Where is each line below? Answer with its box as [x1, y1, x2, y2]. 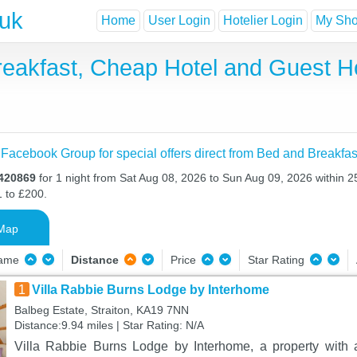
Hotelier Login [223, 14, 303, 28]
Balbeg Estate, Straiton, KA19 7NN [14, 304, 189, 316]
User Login [148, 14, 210, 28]
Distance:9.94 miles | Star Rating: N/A [14, 319, 204, 331]
